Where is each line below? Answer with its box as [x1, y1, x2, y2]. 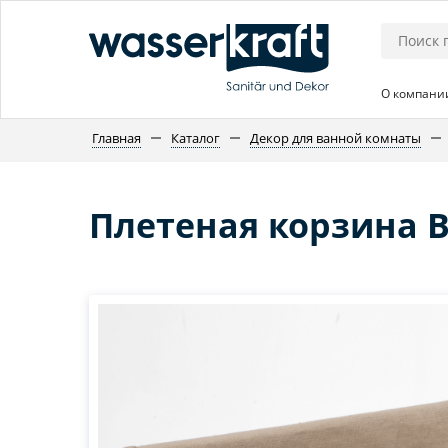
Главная [92, 129, 141, 147]
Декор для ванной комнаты [250, 129, 421, 147]
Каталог [171, 129, 220, 147]
